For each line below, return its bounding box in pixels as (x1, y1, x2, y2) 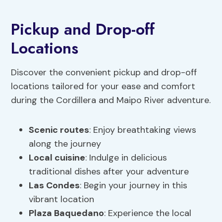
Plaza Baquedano (29, 207, 105, 220)
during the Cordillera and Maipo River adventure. (11, 94, 211, 107)
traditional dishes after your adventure (29, 166, 189, 178)
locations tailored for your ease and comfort (11, 80, 196, 93)
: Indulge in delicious (85, 152, 167, 164)
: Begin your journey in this (80, 179, 188, 192)
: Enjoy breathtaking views (89, 124, 197, 136)
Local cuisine (29, 152, 86, 164)
